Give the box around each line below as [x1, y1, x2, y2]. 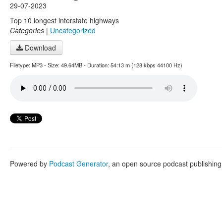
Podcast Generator [49, 159, 108, 168]
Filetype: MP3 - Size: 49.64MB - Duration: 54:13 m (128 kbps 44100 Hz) [10, 61, 182, 69]
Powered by [10, 159, 49, 168]
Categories [10, 25, 44, 35]
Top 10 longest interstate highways [10, 15, 119, 25]
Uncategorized [50, 25, 96, 35]
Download [23, 43, 56, 53]
